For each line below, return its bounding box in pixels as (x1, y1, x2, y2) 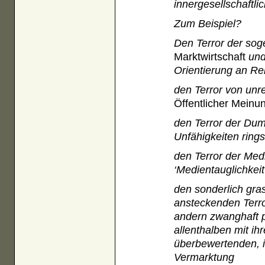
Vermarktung (174, 251, 235, 264)
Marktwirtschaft (174, 50, 246, 63)
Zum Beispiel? (174, 17, 242, 30)
